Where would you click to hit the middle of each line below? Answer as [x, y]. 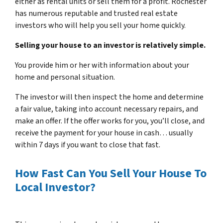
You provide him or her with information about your [102, 65]
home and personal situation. [65, 77]
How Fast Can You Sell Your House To [111, 173]
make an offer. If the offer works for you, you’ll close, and [110, 121]
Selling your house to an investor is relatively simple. [110, 45]
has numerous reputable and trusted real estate [96, 13]
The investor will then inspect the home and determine [109, 97]
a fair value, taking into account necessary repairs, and [107, 109]
